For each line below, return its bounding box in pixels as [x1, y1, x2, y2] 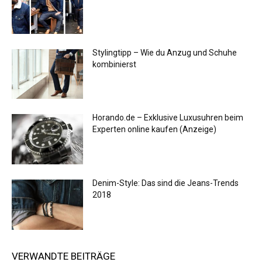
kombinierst [92, 59, 137, 69]
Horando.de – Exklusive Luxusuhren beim [92, 113, 244, 123]
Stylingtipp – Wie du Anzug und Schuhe [92, 47, 237, 57]
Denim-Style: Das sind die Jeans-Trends [92, 178, 239, 188]
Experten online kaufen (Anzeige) [92, 125, 217, 135]
